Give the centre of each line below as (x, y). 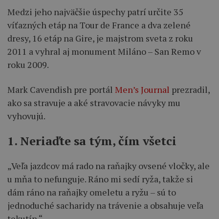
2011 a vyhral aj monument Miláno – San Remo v (104, 51)
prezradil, (190, 89)
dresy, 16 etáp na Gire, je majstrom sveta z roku (100, 38)
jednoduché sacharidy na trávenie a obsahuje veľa (105, 205)
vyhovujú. (26, 116)
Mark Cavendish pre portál (60, 89)
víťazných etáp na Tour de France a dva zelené (99, 25)
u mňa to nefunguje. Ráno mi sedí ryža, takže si (100, 179)
